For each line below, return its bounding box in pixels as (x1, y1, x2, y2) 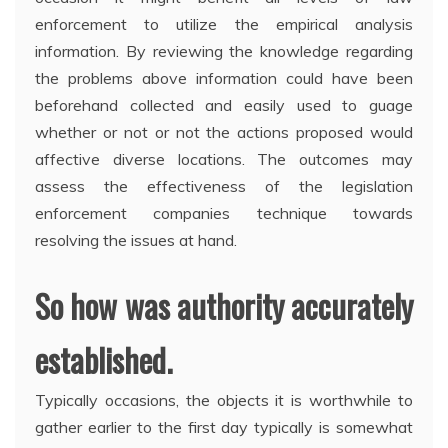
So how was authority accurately (35, 282, 413, 330)
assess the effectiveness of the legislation (35, 176, 413, 197)
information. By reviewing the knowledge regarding (35, 41, 413, 62)
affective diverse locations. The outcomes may (35, 149, 413, 170)
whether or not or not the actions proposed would (35, 122, 413, 143)
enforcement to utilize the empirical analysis (35, 14, 413, 35)
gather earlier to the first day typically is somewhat (35, 417, 413, 438)
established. (35, 336, 172, 384)
